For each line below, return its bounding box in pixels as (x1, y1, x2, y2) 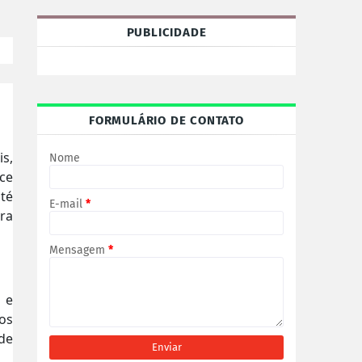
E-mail (49, 197, 86, 211)
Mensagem (49, 243, 108, 257)
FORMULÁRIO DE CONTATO (89, 113, 244, 128)
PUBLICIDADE (126, 25, 207, 40)
